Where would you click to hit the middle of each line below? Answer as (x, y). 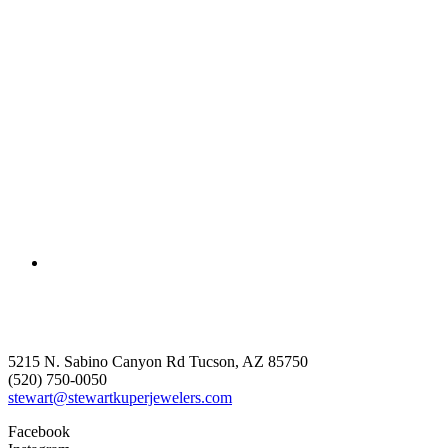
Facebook (39, 431)
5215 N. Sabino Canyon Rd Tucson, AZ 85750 (158, 361)
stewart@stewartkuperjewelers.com (120, 397)
